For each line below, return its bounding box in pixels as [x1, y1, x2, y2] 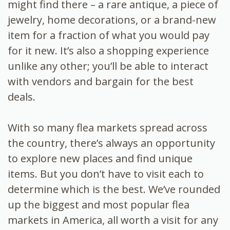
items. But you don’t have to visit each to [8, 166, 204, 181]
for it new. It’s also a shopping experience [8, 43, 209, 57]
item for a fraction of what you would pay [8, 28, 209, 42]
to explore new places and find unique [8, 151, 193, 165]
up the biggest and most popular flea [8, 197, 189, 212]
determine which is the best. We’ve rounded [8, 182, 220, 196]
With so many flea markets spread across [8, 120, 207, 135]
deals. [8, 89, 38, 104]
